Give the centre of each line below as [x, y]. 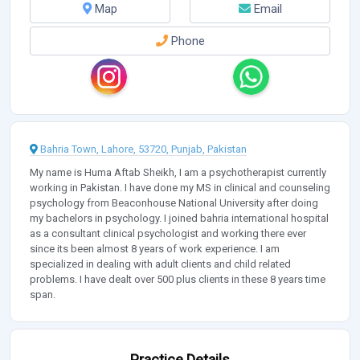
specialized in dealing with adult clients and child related [160, 264]
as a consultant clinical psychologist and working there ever [168, 234]
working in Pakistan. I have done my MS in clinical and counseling [180, 188]
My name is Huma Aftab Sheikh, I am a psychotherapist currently [178, 173]
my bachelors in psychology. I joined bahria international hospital [179, 219]
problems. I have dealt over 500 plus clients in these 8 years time [178, 280]
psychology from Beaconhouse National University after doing [174, 203]
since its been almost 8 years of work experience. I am [155, 249]
